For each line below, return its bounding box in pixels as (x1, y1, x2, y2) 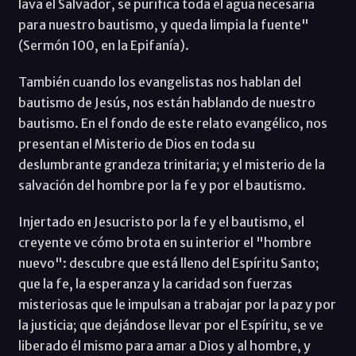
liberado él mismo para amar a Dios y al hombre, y (17, 337, 311, 354)
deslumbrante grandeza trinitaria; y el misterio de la (17, 156, 325, 172)
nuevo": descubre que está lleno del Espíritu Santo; (17, 254, 319, 271)
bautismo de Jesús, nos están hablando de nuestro (17, 94, 315, 110)
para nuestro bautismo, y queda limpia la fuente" (17, 16, 309, 33)
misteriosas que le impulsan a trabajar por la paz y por (17, 296, 336, 312)
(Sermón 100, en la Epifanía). (17, 37, 189, 53)
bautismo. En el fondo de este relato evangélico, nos (17, 114, 327, 131)
